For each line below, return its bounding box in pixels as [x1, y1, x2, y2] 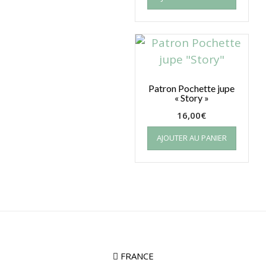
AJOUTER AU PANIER [156, 132, 227, 143]
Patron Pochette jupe [148, 82, 235, 94]
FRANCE [118, 249, 154, 262]
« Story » [174, 91, 209, 103]
